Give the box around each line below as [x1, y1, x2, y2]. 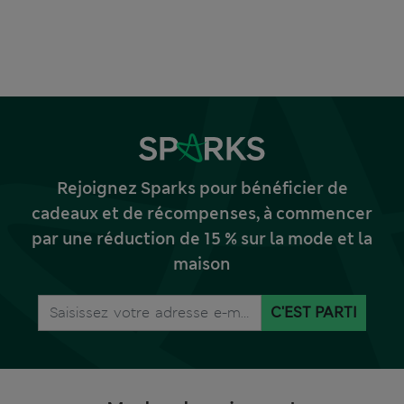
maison [173, 252, 231, 275]
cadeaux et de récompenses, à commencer [32, 202, 372, 225]
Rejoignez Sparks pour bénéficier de [56, 177, 348, 199]
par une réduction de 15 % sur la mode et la [32, 227, 372, 250]
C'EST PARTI [271, 302, 357, 322]
